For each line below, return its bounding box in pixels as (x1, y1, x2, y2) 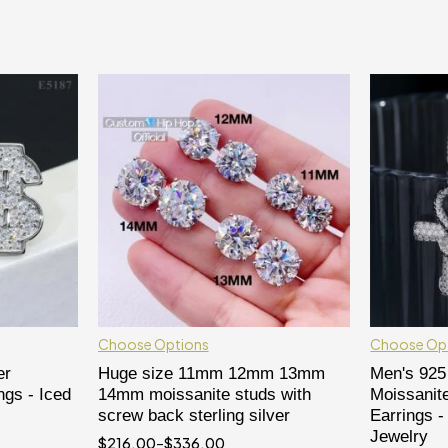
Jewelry (370, 426, 429, 446)
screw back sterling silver (97, 405, 290, 425)
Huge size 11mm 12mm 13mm (97, 363, 325, 383)
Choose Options (97, 334, 209, 353)
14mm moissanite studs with (97, 384, 311, 404)
